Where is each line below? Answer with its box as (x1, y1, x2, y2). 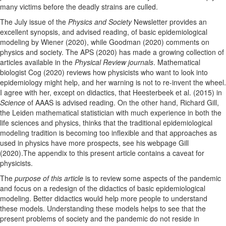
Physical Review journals (75, 57, 153, 68)
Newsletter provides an (132, 17, 207, 27)
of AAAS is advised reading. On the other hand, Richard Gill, (27, 97, 219, 108)
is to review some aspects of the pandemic (85, 173, 221, 184)
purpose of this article (15, 173, 85, 184)
